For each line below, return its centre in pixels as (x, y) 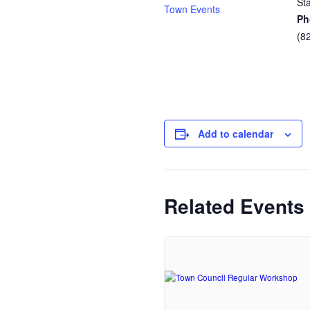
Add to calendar (236, 134)
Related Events (234, 206)
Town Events (192, 9)
